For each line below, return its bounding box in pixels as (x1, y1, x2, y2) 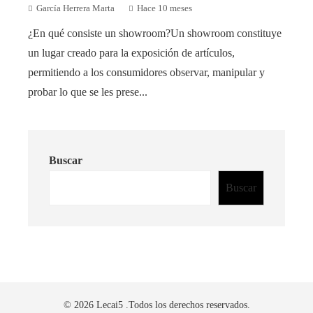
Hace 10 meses (137, 3, 192, 13)
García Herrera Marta (36, 3, 115, 13)
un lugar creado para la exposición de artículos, (28, 46, 235, 59)
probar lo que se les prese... (28, 85, 147, 98)
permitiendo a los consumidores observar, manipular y (28, 66, 265, 78)
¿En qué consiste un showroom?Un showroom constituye (28, 27, 282, 39)
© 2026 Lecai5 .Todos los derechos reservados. (63, 298, 250, 310)
